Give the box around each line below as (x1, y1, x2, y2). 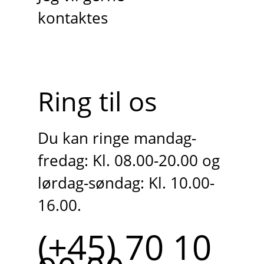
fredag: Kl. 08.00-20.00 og (37, 150, 220, 171)
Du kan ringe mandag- (37, 128, 196, 149)
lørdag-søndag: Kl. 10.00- (37, 173, 214, 194)
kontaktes (37, 8, 108, 29)
